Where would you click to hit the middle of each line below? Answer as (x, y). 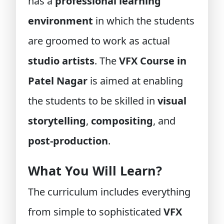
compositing (122, 121)
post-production (68, 141)
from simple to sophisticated (96, 212)
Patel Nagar (58, 81)
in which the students (144, 21)
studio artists (61, 61)
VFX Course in (153, 61)
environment (60, 21)
